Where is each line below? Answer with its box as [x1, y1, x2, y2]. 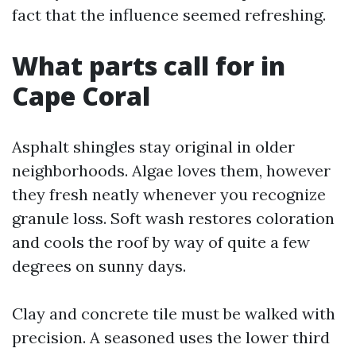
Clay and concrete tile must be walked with [12, 304, 335, 323]
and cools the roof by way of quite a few [12, 232, 310, 252]
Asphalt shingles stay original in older [12, 137, 295, 157]
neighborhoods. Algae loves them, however [12, 161, 331, 180]
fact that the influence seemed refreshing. [12, 5, 326, 25]
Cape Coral [12, 79, 150, 113]
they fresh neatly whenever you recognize [12, 184, 326, 204]
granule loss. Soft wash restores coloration [12, 208, 335, 228]
